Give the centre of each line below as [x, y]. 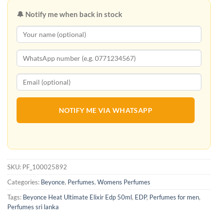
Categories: [24, 182]
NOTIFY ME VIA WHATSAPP [106, 110]
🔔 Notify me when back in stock [69, 14]
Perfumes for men [174, 197]
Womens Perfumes [124, 182]
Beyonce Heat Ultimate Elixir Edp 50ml [77, 197]
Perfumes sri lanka [33, 207]
